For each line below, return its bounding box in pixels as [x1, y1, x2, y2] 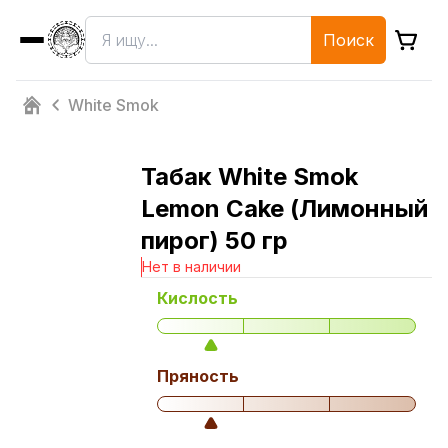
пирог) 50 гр [140, 226, 288, 255]
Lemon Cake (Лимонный [140, 194, 428, 223]
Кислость [156, 288, 238, 308]
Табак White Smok [140, 162, 358, 191]
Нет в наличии [141, 258, 241, 275]
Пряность [156, 366, 239, 386]
